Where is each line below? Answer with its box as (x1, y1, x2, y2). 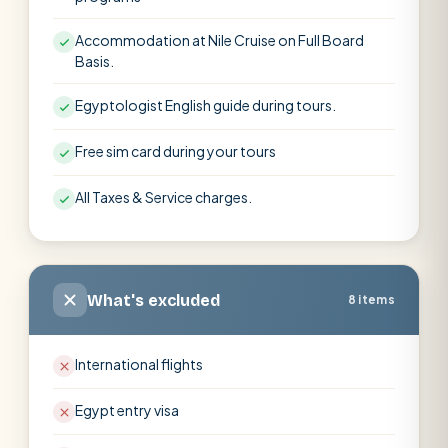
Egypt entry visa (75, 401, 179, 419)
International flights (75, 355, 203, 373)
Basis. (75, 52, 114, 70)
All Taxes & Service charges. (75, 188, 252, 206)
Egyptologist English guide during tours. (75, 96, 336, 114)
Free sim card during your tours (75, 142, 276, 160)
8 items (347, 292, 395, 307)
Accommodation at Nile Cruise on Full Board (75, 31, 364, 49)
